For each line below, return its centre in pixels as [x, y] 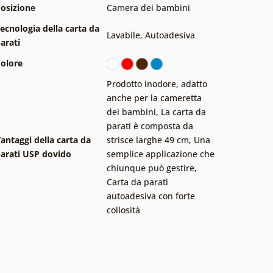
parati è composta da [150, 126]
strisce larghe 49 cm [148, 140]
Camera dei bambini [148, 7]
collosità [123, 210]
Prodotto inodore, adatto [157, 83]
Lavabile [123, 35]
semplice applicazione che [161, 154]
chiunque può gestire [151, 168]
